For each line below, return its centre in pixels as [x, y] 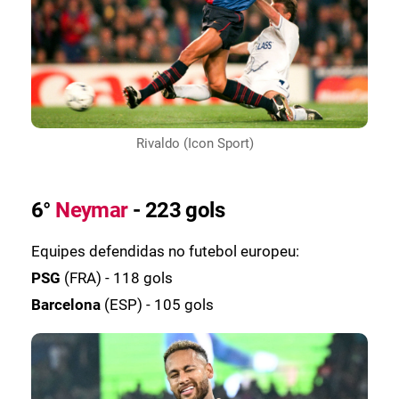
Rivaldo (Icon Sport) [195, 143]
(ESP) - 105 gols [159, 305]
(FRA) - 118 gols [118, 278]
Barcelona [68, 305]
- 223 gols [176, 211]
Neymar [92, 211]
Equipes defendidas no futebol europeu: [165, 252]
